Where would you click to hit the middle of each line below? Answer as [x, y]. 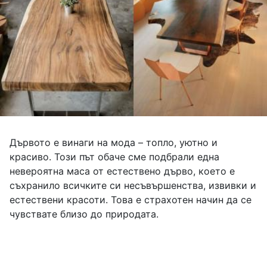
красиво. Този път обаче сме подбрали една [114, 157]
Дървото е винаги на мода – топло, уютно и [114, 143]
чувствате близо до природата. [84, 214]
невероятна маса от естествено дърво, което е [122, 171]
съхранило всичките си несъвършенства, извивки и [133, 186]
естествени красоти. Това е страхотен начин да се [131, 200]
